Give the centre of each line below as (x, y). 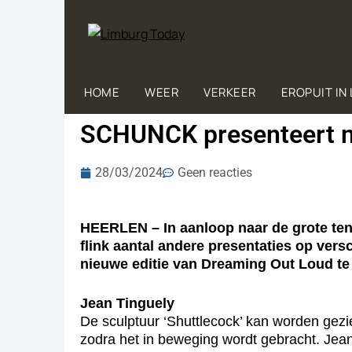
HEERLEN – (120, 228)
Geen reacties (215, 172)
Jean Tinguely (127, 303)
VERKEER (230, 92)
